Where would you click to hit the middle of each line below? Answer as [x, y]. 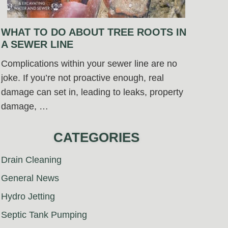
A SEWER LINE [37, 45]
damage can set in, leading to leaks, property [92, 92]
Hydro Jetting [28, 197]
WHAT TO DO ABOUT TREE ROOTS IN [94, 32]
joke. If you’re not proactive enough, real [82, 78]
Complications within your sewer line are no [89, 64]
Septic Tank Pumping [44, 215]
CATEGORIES [96, 138]
